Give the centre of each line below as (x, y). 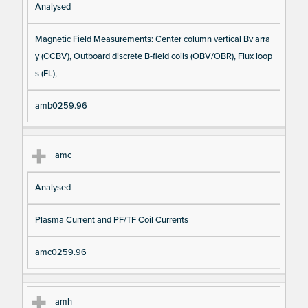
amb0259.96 (61, 106)
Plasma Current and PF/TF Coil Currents (111, 220)
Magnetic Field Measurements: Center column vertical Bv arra (152, 40)
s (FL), (46, 74)
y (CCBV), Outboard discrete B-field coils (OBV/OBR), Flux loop (153, 57)
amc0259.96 (60, 253)
